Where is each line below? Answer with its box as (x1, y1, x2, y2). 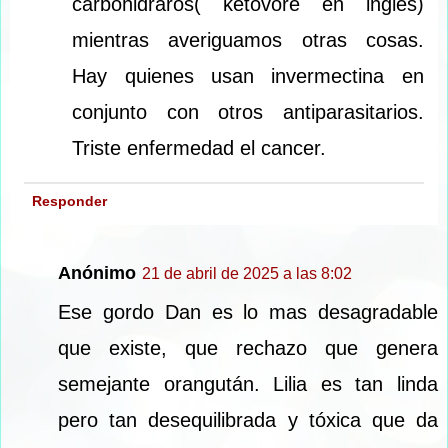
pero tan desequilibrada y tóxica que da (58, 408, 438, 431)
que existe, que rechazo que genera (58, 336, 438, 359)
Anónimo (58, 262, 136, 283)
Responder (31, 192, 107, 209)
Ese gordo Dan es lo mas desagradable (58, 300, 438, 323)
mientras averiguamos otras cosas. (72, 28, 424, 51)
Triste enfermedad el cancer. (72, 136, 327, 159)
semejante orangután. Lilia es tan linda (58, 372, 438, 395)
